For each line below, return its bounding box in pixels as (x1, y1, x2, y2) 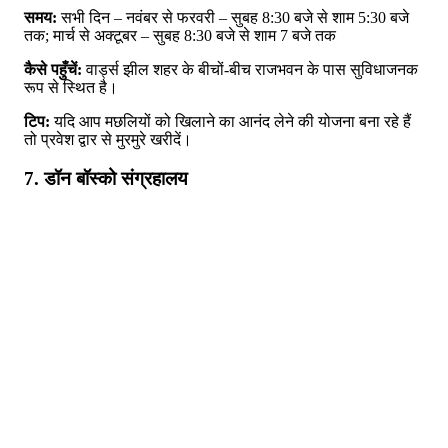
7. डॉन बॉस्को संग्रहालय (24, 167, 188, 189)
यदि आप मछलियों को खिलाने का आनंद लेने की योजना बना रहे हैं (50, 113, 411, 131)
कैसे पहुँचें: (24, 61, 82, 79)
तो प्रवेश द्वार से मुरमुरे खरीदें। (24, 131, 192, 149)
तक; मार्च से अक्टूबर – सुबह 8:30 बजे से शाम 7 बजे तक (24, 27, 336, 45)
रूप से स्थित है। (24, 79, 118, 97)
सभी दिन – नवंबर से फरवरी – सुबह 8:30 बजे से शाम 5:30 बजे (57, 9, 409, 27)
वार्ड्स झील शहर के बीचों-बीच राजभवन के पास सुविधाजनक (82, 61, 418, 79)
